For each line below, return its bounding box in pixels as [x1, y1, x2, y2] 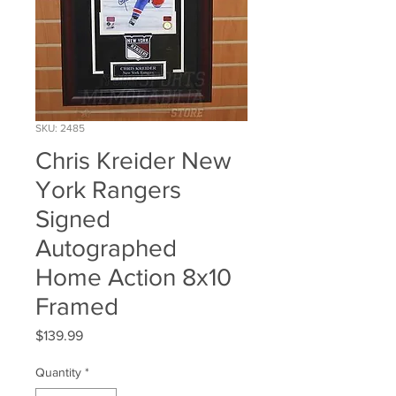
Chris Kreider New [35, 147, 232, 175]
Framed [35, 293, 118, 321]
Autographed [35, 234, 177, 263]
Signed [35, 205, 110, 233]
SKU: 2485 [35, 122, 85, 135]
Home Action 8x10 [35, 263, 232, 292]
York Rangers [35, 176, 181, 204]
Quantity [35, 365, 81, 380]
